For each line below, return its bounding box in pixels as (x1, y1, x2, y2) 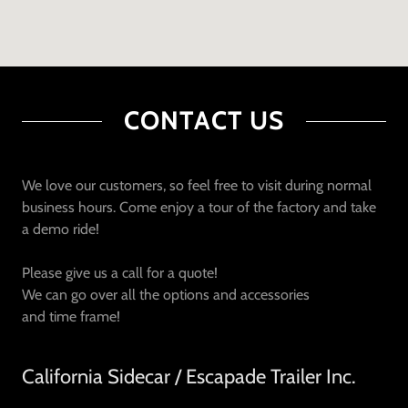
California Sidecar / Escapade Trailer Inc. (22, 364, 356, 389)
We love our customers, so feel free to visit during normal (22, 177, 372, 194)
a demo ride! (22, 220, 99, 238)
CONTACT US (124, 105, 284, 136)
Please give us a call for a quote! (22, 264, 221, 281)
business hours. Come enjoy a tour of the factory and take (22, 199, 376, 216)
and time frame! (22, 308, 120, 325)
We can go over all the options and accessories (22, 286, 313, 303)
